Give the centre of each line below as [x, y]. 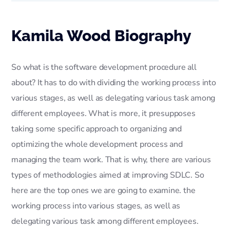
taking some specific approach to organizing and [97, 129]
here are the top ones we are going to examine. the [103, 191]
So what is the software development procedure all [104, 68]
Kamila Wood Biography [102, 36]
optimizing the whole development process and [97, 145]
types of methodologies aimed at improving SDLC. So [108, 175]
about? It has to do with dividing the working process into [114, 83]
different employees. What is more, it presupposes [103, 114]
